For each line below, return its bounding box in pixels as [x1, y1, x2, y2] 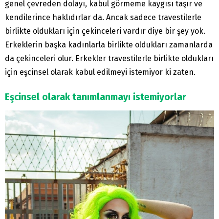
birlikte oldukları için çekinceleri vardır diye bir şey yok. [5, 26, 205, 36]
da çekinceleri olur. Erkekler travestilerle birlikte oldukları [5, 54, 214, 64]
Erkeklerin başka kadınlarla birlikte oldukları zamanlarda [5, 40, 213, 50]
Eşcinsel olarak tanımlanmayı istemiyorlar [5, 91, 186, 103]
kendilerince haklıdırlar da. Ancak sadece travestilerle [5, 13, 201, 22]
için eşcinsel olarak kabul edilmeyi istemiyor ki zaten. [5, 67, 196, 77]
